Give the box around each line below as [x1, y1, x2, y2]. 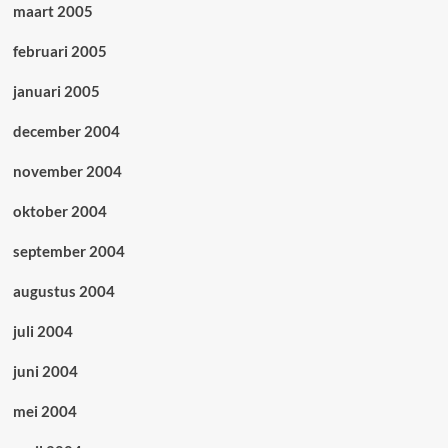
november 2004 [12, 162, 122, 181]
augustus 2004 [12, 282, 115, 301]
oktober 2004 [12, 202, 107, 221]
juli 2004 [12, 322, 73, 341]
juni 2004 [12, 362, 78, 381]
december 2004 [12, 122, 120, 141]
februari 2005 [12, 42, 107, 61]
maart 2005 [12, 2, 93, 21]
